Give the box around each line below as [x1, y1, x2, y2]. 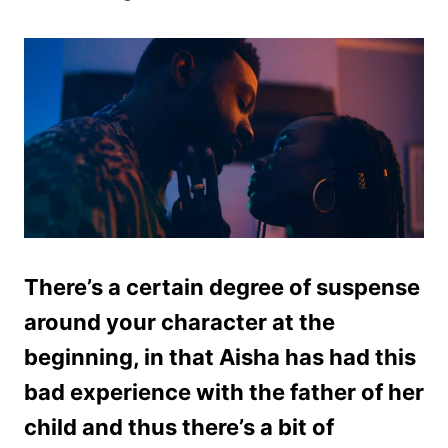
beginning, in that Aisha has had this [24, 343, 416, 370]
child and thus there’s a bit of [24, 413, 334, 440]
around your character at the [24, 308, 335, 335]
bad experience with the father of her [24, 378, 424, 405]
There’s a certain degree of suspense [24, 273, 420, 300]
